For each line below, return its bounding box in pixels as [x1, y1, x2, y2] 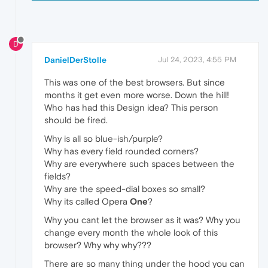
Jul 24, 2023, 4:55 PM [158, 55, 236, 65]
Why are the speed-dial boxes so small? [44, 184, 205, 194]
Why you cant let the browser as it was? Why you [44, 215, 240, 226]
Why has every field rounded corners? [44, 146, 199, 157]
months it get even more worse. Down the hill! [44, 90, 229, 100]
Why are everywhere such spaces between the [44, 159, 234, 169]
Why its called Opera [44, 196, 130, 207]
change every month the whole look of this [44, 227, 218, 238]
